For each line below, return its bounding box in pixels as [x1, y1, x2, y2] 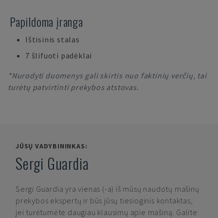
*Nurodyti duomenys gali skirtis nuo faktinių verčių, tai [8, 71, 207, 80]
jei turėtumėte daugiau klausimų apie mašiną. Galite [16, 207, 198, 217]
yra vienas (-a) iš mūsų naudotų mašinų [65, 184, 200, 194]
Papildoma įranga [10, 13, 83, 30]
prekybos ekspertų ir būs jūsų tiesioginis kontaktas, [16, 196, 193, 205]
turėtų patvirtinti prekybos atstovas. [8, 82, 139, 92]
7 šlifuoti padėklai [25, 51, 92, 60]
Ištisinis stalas [25, 35, 80, 44]
